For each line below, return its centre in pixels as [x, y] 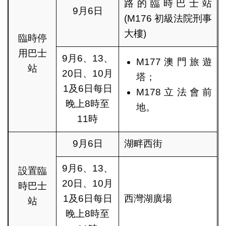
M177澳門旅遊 [174, 62]
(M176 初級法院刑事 [168, 19]
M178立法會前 [174, 92]
